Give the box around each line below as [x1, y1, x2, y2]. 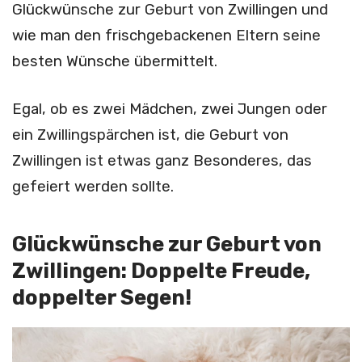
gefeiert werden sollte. [12, 178, 174, 196]
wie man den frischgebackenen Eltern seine [12, 27, 321, 44]
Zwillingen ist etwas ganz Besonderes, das [12, 152, 312, 170]
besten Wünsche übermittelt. [12, 53, 217, 70]
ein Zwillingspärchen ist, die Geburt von [12, 126, 288, 145]
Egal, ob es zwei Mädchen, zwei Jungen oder [12, 100, 327, 119]
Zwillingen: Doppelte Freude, [12, 258, 310, 283]
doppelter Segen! [12, 284, 192, 309]
